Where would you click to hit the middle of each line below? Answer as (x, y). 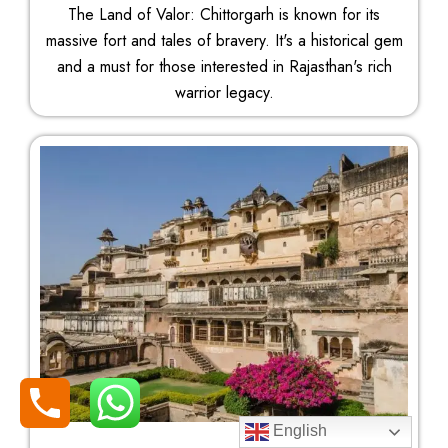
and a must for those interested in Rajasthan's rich (224, 67)
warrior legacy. (224, 93)
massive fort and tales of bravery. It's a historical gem (224, 41)
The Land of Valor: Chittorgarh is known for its (224, 15)
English (298, 431)
